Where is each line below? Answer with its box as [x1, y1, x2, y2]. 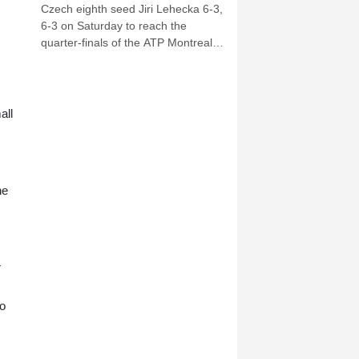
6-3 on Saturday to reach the [41, 19, 187, 33]
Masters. [41, 53, 85, 67]
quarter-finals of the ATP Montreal [41, 36, 212, 50]
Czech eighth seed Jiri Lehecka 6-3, [41, 2, 223, 16]
